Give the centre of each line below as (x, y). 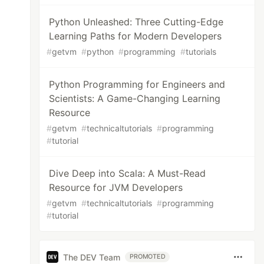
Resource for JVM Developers (116, 187)
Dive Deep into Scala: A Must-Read (128, 173)
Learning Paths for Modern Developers (136, 36)
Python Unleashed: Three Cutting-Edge (136, 22)
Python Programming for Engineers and (137, 84)
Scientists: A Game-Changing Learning (135, 98)
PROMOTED (148, 257)
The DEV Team (92, 257)
